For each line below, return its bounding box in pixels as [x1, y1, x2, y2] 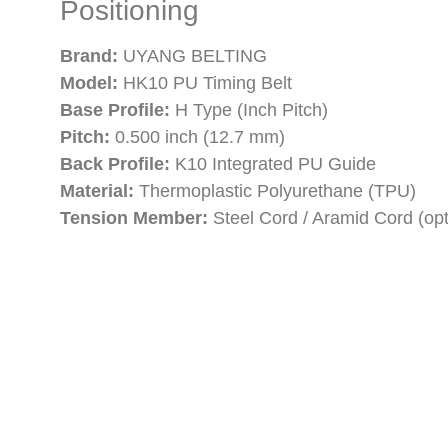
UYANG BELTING [123, 46, 267, 67]
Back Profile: [60, 154, 170, 175]
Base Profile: [60, 100, 170, 121]
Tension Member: [60, 208, 208, 229]
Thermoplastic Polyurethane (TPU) [134, 181, 416, 202]
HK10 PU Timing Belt [118, 73, 292, 94]
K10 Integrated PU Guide [170, 154, 376, 175]
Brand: [60, 46, 118, 67]
